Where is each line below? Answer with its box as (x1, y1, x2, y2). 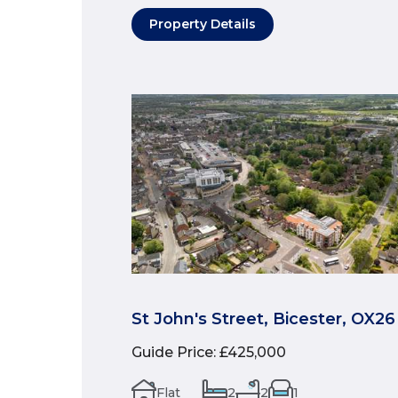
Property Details (149, 16, 256, 33)
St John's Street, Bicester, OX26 (131, 309, 395, 330)
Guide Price (131, 344, 213, 362)
